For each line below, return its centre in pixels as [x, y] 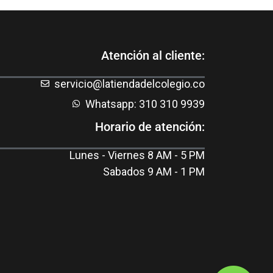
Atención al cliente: [153, 55]
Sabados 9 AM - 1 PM [154, 171]
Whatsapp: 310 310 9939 [145, 104]
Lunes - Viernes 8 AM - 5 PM [137, 155]
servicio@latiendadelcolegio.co [129, 83]
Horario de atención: [150, 126]
